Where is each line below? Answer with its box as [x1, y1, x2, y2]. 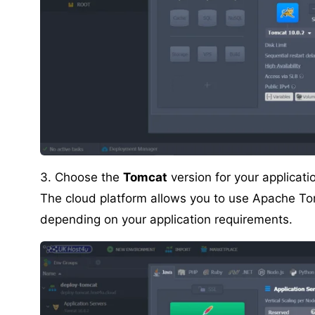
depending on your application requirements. [40, 212, 292, 226]
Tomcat [123, 169, 167, 184]
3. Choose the [40, 169, 123, 184]
